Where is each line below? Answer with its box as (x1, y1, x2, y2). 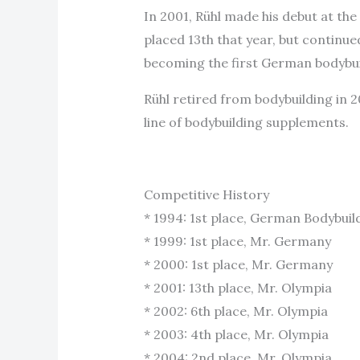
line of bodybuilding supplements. (143, 113, 349, 130)
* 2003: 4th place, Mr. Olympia (143, 325, 329, 342)
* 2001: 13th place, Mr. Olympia (143, 279, 332, 296)
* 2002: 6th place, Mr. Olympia (143, 302, 328, 319)
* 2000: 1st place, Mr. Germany (143, 256, 333, 272)
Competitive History (143, 186, 269, 202)
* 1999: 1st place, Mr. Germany (143, 232, 331, 249)
